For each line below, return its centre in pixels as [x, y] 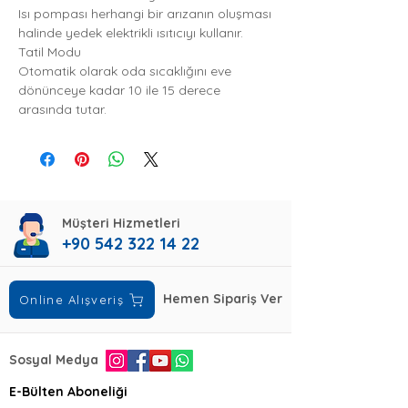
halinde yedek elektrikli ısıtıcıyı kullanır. [131, 33]
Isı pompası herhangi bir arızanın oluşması [145, 14]
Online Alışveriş [71, 300]
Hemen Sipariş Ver [223, 299]
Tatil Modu [50, 52]
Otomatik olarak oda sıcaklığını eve [125, 71]
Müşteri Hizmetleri [121, 223]
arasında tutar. [62, 109]
